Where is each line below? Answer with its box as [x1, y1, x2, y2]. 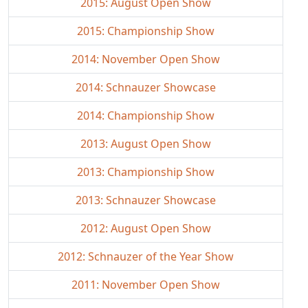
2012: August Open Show [80, 221, 211, 236]
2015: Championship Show [77, 23, 214, 38]
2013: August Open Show [80, 136, 211, 151]
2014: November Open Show [71, 52, 220, 67]
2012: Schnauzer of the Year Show [58, 249, 234, 264]
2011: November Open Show [71, 277, 220, 292]
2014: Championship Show [77, 108, 214, 123]
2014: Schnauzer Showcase [76, 80, 216, 95]
